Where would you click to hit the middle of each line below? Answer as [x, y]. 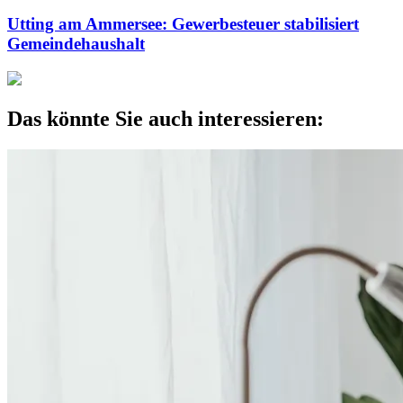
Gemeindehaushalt [76, 44]
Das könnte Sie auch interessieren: [166, 119]
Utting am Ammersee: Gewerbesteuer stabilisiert [183, 24]
